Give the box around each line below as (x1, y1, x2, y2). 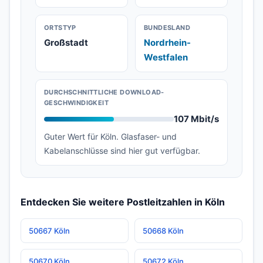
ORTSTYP (44, 23, 76, 32)
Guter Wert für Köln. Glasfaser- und (44, 131, 177, 141)
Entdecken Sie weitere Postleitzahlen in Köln (21, 196, 225, 208)
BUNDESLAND (144, 23, 190, 32)
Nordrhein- (144, 37, 191, 48)
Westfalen (144, 52, 188, 63)
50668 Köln (143, 226, 184, 235)
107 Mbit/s (174, 113, 219, 124)
